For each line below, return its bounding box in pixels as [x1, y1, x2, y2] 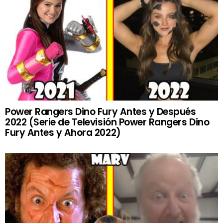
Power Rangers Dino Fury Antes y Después [5, 105, 196, 118]
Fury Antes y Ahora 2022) [5, 125, 121, 139]
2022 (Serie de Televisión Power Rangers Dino [5, 115, 210, 129]
